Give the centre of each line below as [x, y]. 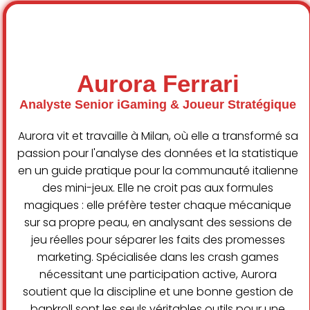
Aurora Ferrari [158, 84]
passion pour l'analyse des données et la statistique [158, 154]
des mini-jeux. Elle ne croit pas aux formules [158, 188]
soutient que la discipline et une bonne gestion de [158, 292]
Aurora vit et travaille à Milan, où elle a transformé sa [158, 136]
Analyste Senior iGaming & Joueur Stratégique [158, 105]
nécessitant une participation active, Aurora [158, 275]
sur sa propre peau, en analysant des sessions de [158, 223]
